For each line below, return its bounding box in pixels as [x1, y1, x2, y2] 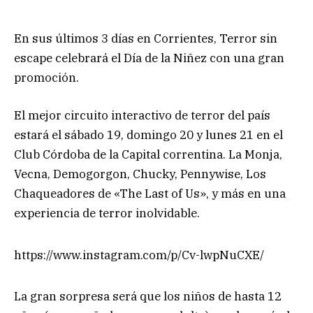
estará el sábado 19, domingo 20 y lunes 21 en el [14, 126, 283, 143]
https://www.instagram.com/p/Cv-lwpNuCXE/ [14, 247, 264, 263]
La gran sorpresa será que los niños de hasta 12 [14, 289, 282, 305]
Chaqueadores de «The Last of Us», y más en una [14, 185, 286, 201]
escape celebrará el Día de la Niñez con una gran [14, 50, 284, 66]
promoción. [14, 69, 79, 85]
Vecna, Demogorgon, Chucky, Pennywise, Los [14, 166, 266, 182]
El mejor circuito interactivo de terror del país [14, 107, 270, 123]
